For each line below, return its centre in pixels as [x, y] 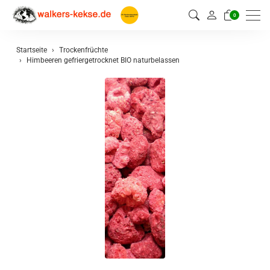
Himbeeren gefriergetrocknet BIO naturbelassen [103, 60]
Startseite [32, 50]
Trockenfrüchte [83, 50]
